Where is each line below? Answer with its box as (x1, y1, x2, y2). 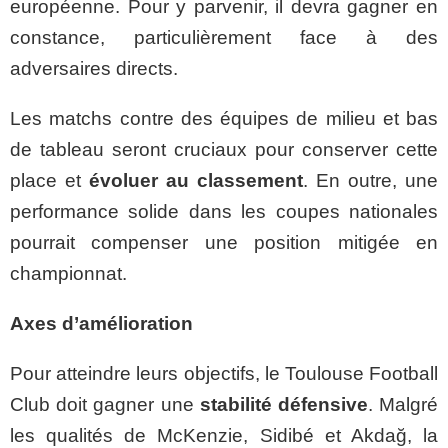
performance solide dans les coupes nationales (10, 201, 438, 222)
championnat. (10, 263, 127, 284)
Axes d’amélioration (10, 313, 193, 334)
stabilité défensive (199, 394, 368, 415)
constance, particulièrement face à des (10, 27, 438, 48)
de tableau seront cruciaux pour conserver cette (10, 139, 438, 160)
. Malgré (367, 394, 439, 415)
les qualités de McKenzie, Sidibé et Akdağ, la (10, 425, 438, 446)
